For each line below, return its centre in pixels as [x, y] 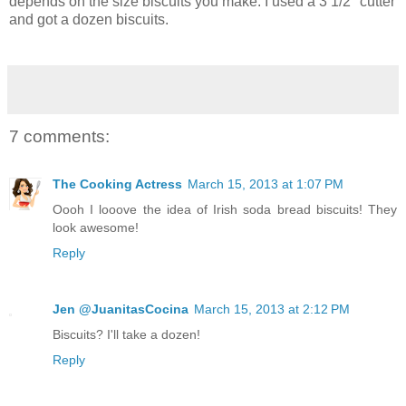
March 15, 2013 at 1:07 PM [266, 184]
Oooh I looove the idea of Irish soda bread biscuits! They [225, 209]
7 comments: [59, 137]
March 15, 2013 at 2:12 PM [272, 309]
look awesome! [96, 227]
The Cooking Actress [117, 184]
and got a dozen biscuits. [89, 20]
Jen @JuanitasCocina [121, 309]
